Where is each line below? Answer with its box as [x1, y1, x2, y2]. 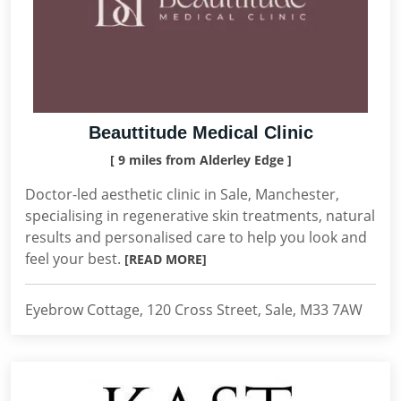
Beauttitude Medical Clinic [88, 123, 313, 142]
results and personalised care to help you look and [25, 227, 367, 247]
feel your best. [25, 249, 124, 269]
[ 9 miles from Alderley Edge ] [109, 151, 292, 168]
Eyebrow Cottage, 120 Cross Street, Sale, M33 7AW [25, 300, 363, 320]
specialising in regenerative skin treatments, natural [25, 206, 375, 226]
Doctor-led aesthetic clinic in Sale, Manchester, [25, 184, 339, 204]
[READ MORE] [124, 251, 207, 268]
